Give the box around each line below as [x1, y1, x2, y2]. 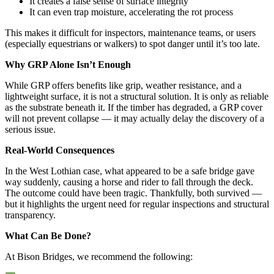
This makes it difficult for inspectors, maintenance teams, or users [5, 27, 256, 38]
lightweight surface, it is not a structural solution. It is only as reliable [5, 91, 268, 102]
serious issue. [5, 124, 56, 135]
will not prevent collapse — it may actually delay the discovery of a [5, 113, 264, 124]
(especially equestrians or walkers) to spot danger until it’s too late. [5, 38, 260, 49]
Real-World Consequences [5, 144, 114, 155]
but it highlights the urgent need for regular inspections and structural [5, 198, 269, 209]
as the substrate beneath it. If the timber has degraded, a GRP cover [5, 102, 262, 113]
